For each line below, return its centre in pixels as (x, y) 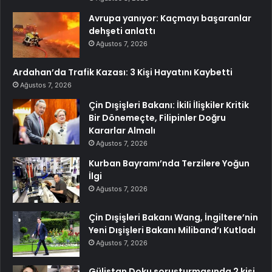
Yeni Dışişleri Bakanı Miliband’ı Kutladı (172, 230)
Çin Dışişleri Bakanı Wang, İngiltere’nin (173, 218)
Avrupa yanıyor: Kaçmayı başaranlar (170, 19)
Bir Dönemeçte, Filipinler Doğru (157, 118)
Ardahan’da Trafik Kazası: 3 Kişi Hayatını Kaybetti (123, 73)
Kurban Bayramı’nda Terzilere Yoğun (169, 164)
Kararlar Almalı (122, 131)
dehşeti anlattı (122, 31)
